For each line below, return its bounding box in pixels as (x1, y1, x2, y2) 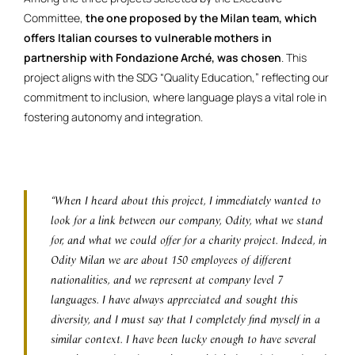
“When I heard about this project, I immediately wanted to (51, 193, 321, 208)
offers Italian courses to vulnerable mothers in (24, 30, 272, 46)
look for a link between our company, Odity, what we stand (51, 213, 323, 227)
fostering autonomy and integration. (24, 109, 205, 125)
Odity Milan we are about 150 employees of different (51, 253, 292, 267)
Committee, (24, 10, 83, 26)
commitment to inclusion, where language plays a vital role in (24, 90, 326, 105)
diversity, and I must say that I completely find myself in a (51, 312, 320, 326)
